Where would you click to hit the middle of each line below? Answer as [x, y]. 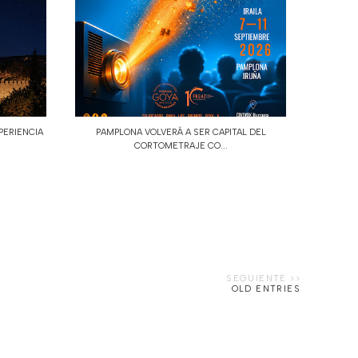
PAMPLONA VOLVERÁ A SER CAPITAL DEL [181, 132]
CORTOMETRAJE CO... [181, 145]
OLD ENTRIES [266, 288]
